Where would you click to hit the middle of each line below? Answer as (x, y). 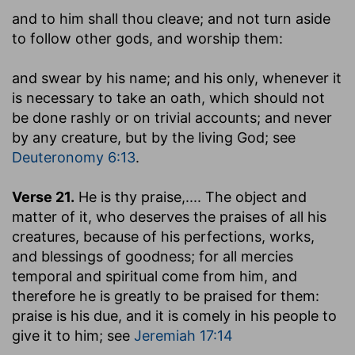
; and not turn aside (265, 18)
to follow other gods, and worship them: (147, 38)
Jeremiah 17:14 (183, 335)
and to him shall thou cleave (106, 18)
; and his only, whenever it (254, 78)
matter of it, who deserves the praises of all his (169, 216)
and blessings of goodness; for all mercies (153, 256)
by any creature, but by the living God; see (154, 137)
